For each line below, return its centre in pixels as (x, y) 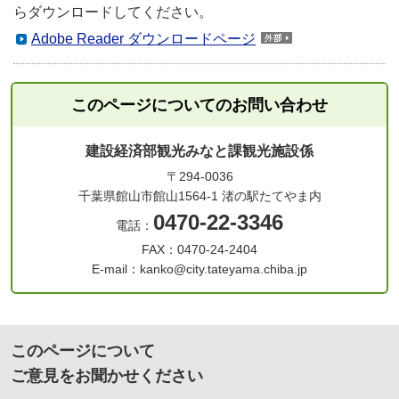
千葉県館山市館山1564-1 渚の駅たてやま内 (199, 196)
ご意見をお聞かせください (107, 376)
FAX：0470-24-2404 (199, 250)
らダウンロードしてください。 (113, 12)
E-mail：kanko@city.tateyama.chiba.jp (199, 269)
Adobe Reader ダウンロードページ (143, 39)
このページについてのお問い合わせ (199, 106)
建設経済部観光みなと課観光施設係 (199, 151)
